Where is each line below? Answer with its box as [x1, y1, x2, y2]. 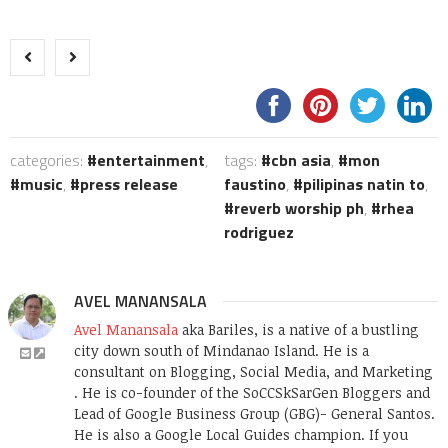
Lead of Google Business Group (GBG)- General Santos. [74, 403, 435, 423]
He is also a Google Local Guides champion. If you [74, 424, 408, 444]
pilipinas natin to [303, 171, 425, 196]
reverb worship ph [234, 195, 364, 220]
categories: [10, 147, 87, 172]
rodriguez [224, 219, 294, 244]
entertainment [97, 147, 205, 172]
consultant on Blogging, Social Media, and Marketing [74, 361, 433, 381]
